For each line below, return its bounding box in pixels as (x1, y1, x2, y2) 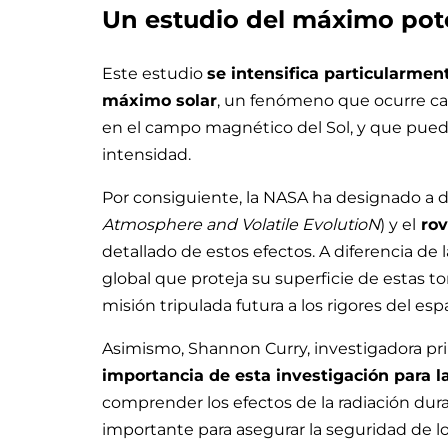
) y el (380, 214, 416, 234)
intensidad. (102, 144, 191, 164)
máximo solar (102, 90, 217, 110)
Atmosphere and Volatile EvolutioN (102, 214, 380, 234)
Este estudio (102, 63, 207, 83)
